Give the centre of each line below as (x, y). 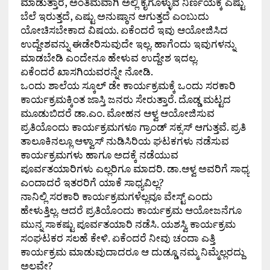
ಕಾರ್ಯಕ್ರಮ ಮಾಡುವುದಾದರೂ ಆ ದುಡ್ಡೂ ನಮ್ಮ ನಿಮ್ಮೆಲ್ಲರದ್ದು (132, 252)
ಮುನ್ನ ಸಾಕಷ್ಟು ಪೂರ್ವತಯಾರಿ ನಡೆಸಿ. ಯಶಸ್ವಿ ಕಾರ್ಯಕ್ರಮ (128, 224)
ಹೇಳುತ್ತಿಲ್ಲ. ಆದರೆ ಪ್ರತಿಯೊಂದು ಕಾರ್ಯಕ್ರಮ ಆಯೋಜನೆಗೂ (131, 210)
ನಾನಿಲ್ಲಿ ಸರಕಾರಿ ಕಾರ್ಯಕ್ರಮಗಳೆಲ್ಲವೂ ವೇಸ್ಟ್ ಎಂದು (116, 196)
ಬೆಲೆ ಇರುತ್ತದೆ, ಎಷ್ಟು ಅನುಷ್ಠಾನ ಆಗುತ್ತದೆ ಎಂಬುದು (115, 16)
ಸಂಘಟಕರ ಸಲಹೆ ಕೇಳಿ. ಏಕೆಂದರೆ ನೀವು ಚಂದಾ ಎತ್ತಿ (118, 238)
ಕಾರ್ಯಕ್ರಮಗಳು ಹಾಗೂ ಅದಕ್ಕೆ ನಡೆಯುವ (99, 155)
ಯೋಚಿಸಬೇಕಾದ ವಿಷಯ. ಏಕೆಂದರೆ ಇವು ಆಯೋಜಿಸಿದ (124, 30)
